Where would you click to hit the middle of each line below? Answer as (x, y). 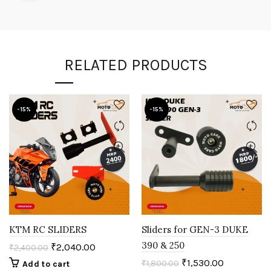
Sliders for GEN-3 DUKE (195, 230)
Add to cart (46, 264)
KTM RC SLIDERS (48, 230)
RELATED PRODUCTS (135, 65)
